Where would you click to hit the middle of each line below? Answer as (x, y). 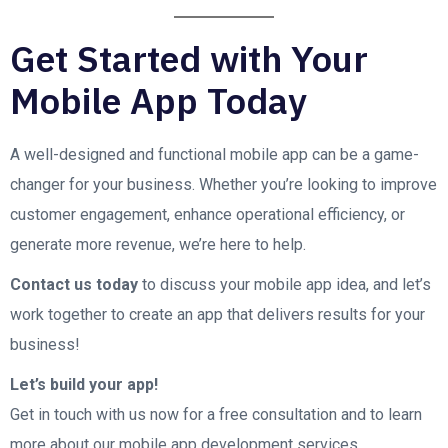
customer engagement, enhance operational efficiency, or (207, 214)
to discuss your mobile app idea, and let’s (284, 284)
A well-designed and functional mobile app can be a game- (214, 154)
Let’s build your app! (84, 384)
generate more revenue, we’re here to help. (158, 244)
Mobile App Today (158, 100)
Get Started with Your (189, 58)
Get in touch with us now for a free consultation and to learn (216, 414)
